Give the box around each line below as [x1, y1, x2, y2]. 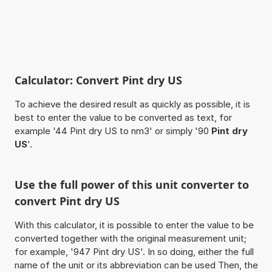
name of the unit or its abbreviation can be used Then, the [14, 259, 258, 271]
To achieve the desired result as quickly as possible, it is [14, 98, 250, 110]
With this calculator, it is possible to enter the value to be [14, 219, 254, 231]
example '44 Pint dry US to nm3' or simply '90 [14, 124, 211, 137]
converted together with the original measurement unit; [14, 232, 246, 244]
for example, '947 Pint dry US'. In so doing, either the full [14, 245, 254, 257]
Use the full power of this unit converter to [14, 177, 249, 192]
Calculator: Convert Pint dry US [14, 72, 182, 87]
